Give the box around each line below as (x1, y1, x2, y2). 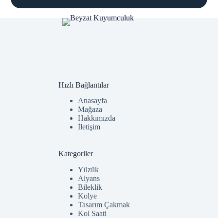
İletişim (78, 123, 100, 131)
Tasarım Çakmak (78, 200, 130, 209)
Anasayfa (78, 96, 107, 105)
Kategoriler (58, 149, 93, 158)
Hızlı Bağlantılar (58, 80, 109, 89)
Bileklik (78, 183, 102, 192)
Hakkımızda (78, 114, 115, 123)
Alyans (78, 174, 100, 183)
